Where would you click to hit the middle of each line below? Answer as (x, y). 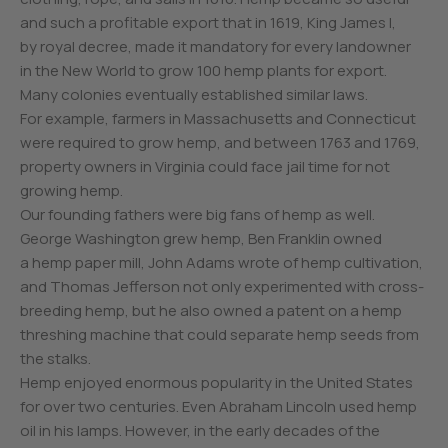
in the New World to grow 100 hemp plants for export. (203, 71)
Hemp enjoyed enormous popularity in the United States (216, 383)
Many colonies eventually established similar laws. (194, 95)
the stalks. (57, 359)
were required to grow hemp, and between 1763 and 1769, (220, 143)
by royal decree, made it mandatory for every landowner (215, 47)
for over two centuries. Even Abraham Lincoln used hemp (218, 407)
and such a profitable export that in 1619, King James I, (208, 23)
